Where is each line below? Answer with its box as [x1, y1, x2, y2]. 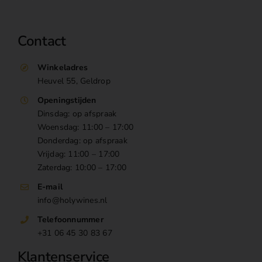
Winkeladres [37, 62, 88, 74]
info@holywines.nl [37, 194, 108, 206]
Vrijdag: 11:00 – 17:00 [37, 149, 120, 160]
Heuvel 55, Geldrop [37, 75, 111, 87]
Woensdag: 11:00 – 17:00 [37, 122, 134, 133]
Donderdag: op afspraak [37, 135, 127, 147]
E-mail [37, 181, 63, 192]
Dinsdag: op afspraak [37, 108, 117, 120]
